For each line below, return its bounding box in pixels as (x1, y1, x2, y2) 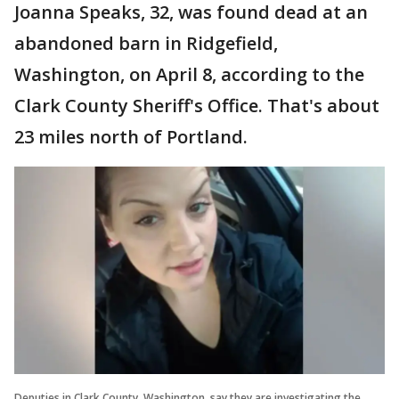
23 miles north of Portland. (14, 124, 248, 149)
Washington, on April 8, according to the (14, 61, 364, 86)
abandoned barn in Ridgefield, (14, 30, 278, 55)
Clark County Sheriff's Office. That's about (14, 93, 379, 118)
